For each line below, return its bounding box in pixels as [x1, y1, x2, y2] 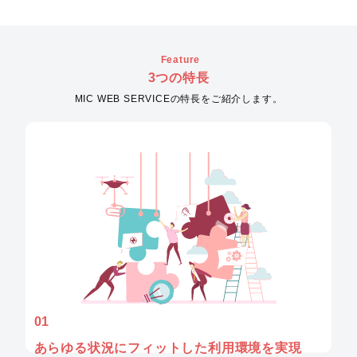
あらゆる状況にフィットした [33, 341, 208, 355]
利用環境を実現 [207, 341, 302, 355]
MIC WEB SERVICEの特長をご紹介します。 [74, 93, 283, 104]
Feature [160, 54, 201, 65]
